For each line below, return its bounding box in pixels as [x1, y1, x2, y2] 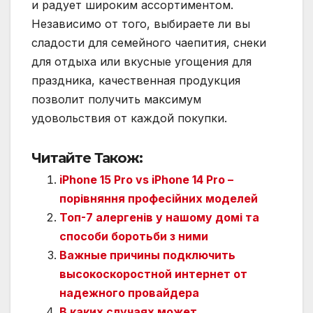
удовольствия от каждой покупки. [31, 110, 227, 125]
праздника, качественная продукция [31, 73, 240, 87]
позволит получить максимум [31, 92, 201, 106]
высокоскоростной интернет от [59, 266, 247, 281]
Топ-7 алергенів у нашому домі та [59, 210, 259, 224]
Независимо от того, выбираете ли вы [31, 16, 250, 31]
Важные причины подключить [59, 247, 235, 262]
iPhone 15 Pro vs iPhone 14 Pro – [59, 172, 233, 187]
